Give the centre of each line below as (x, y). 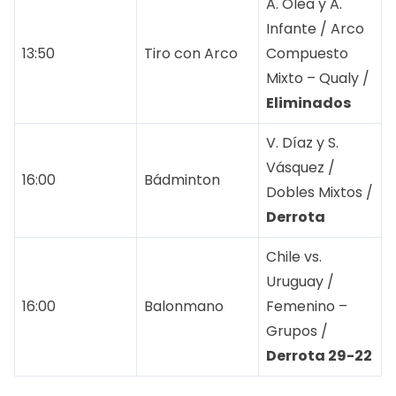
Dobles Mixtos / (320, 192)
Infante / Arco (315, 28)
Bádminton (182, 179)
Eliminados (308, 103)
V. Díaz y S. (302, 142)
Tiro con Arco (191, 53)
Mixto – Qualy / (318, 78)
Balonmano (184, 306)
